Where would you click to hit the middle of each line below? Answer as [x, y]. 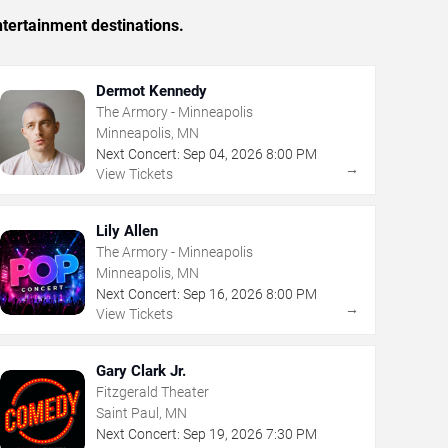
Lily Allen [126, 231]
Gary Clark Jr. [140, 371]
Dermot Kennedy [151, 91]
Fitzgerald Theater [152, 392]
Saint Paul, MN [141, 413]
